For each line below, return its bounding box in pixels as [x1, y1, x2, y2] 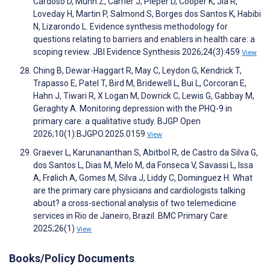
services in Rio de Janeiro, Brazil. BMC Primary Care [33, 211, 228, 221]
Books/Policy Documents [9, 252, 134, 265]
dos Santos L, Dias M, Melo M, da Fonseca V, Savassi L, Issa [33, 160, 253, 171]
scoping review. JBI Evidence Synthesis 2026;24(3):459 [33, 47, 242, 57]
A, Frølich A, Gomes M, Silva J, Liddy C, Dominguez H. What [33, 173, 253, 183]
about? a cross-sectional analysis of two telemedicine [33, 198, 236, 209]
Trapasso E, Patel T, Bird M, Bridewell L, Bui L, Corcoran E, [33, 78, 246, 89]
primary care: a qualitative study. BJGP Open [33, 116, 201, 127]
